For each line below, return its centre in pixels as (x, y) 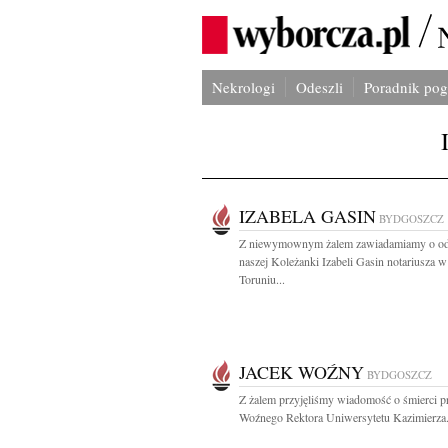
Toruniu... (262, 279)
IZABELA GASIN (307, 216)
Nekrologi (243, 87)
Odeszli (319, 87)
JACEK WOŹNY (301, 372)
